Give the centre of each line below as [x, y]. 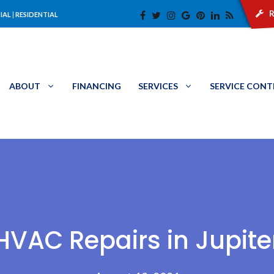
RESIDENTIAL [37, 14]
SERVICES [158, 86]
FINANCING [97, 86]
